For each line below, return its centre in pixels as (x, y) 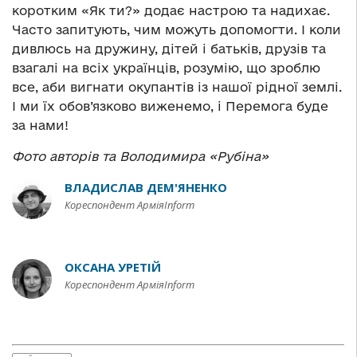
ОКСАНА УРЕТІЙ (113, 267)
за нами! (40, 126)
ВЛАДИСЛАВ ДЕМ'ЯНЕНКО (146, 188)
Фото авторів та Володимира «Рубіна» (140, 157)
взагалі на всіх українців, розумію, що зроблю (166, 68)
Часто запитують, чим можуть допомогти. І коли (177, 30)
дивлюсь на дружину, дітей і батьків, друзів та (169, 49)
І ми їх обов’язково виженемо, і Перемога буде (170, 106)
